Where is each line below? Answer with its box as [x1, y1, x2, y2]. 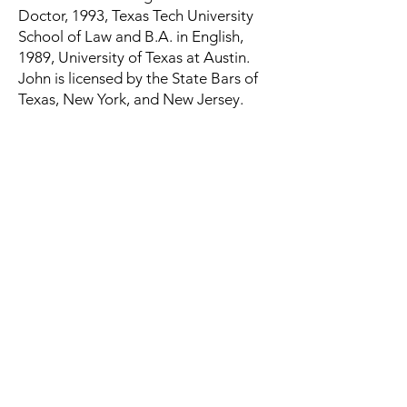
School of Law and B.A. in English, [18, 27, 243, 45]
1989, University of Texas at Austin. [18, 48, 250, 66]
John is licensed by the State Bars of [18, 69, 258, 87]
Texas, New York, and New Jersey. [18, 90, 243, 108]
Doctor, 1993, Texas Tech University [18, 6, 253, 25]
